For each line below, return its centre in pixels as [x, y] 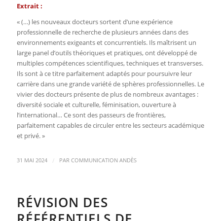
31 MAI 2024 [32, 160]
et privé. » [31, 135]
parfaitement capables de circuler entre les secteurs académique [110, 125]
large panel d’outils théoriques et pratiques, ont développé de [107, 53]
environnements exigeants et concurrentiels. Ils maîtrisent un [106, 42]
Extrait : [29, 6]
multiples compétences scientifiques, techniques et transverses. [110, 63]
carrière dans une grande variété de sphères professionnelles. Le [110, 84]
